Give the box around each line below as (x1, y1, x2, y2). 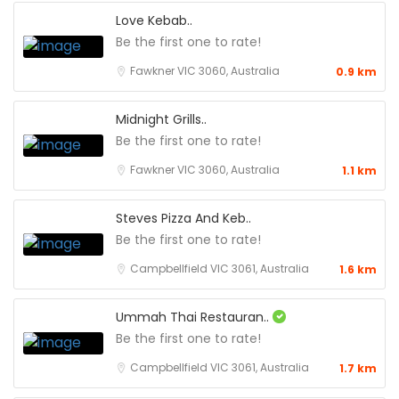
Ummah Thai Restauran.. (116, 307, 273, 326)
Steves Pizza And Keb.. (116, 208, 251, 227)
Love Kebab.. (116, 11, 192, 29)
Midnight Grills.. (116, 110, 207, 128)
